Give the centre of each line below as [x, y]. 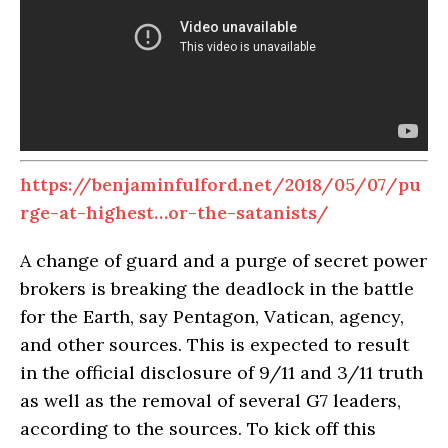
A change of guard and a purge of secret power [223, 260]
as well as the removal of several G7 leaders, [210, 400]
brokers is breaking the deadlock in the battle [217, 288]
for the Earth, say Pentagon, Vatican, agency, [212, 316]
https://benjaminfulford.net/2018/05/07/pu [220, 184]
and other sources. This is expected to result [214, 344]
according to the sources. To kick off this [198, 428]
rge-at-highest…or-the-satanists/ [174, 212]
